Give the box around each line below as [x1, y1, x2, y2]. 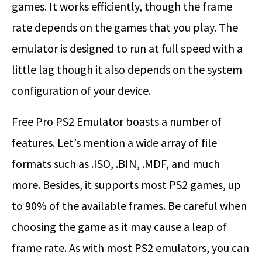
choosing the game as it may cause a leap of [12, 219, 227, 235]
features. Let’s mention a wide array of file [12, 135, 217, 150]
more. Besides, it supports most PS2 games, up [12, 177, 241, 192]
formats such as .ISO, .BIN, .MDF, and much [12, 156, 220, 171]
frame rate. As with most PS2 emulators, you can [12, 240, 249, 256]
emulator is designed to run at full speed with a [12, 41, 243, 56]
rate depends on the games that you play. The [12, 20, 238, 35]
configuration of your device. [12, 83, 151, 98]
